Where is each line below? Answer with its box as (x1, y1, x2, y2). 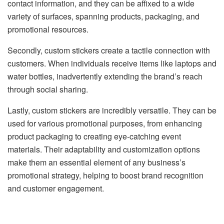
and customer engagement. (7, 182, 104, 194)
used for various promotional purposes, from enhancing (7, 117, 202, 129)
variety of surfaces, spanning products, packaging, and (7, 10, 199, 22)
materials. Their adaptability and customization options (7, 143, 200, 155)
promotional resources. (7, 23, 88, 35)
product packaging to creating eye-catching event (7, 130, 181, 142)
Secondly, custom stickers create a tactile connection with (7, 44, 210, 56)
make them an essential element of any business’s (7, 156, 185, 168)
